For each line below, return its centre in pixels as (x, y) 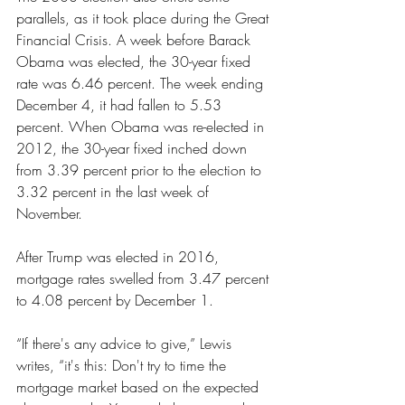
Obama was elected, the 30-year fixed (136, 61)
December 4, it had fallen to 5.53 (121, 105)
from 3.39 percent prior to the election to (141, 170)
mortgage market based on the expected (140, 387)
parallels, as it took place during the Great (145, 18)
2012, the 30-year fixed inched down (134, 148)
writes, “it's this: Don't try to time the (123, 365)
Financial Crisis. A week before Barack (136, 40)
